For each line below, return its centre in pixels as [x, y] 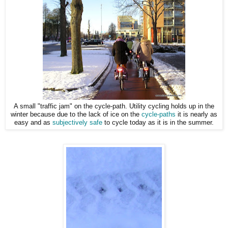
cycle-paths [159, 115]
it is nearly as [196, 115]
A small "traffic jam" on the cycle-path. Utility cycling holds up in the [114, 107]
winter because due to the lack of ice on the [76, 115]
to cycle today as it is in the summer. [158, 123]
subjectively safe [77, 123]
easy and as [33, 123]
